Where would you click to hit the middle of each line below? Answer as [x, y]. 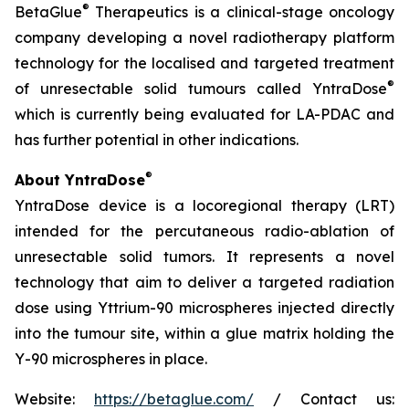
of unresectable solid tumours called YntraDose [201, 89]
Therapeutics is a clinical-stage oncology [242, 12]
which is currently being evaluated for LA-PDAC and [204, 114]
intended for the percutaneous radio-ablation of [204, 231]
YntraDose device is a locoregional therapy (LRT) [204, 205]
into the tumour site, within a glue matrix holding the [204, 333]
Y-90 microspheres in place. [111, 359]
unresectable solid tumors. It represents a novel [204, 257]
